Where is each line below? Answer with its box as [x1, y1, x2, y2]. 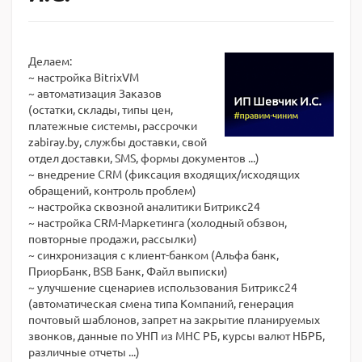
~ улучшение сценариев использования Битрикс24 [28, 280, 297, 294]
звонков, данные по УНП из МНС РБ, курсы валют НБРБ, [28, 328, 325, 343]
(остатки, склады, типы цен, [28, 102, 173, 116]
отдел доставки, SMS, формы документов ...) [28, 150, 259, 165]
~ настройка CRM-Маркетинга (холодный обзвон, [28, 215, 287, 229]
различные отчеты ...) [28, 344, 140, 359]
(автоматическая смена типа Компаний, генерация [28, 296, 294, 310]
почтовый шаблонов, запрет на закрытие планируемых [28, 312, 320, 326]
